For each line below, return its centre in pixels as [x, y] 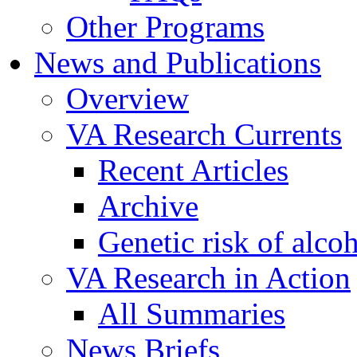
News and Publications [178, 62]
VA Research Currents [204, 134]
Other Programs [165, 26]
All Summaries [192, 313]
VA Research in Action [208, 277]
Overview [127, 98]
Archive [148, 206]
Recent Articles [193, 170]
